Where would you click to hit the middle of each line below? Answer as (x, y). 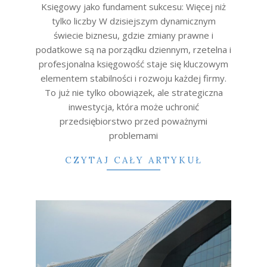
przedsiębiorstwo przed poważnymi (133, 121)
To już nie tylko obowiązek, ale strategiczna (133, 92)
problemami (133, 135)
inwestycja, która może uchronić (133, 106)
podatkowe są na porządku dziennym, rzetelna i (133, 49)
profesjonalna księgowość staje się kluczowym (133, 63)
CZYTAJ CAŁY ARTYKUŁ (133, 160)
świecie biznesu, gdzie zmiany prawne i (133, 35)
